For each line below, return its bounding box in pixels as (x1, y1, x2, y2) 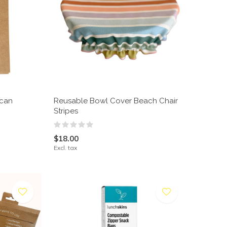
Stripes (53, 106, 78, 116)
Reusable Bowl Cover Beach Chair (53, 96, 178, 105)
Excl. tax (53, 143, 77, 152)
